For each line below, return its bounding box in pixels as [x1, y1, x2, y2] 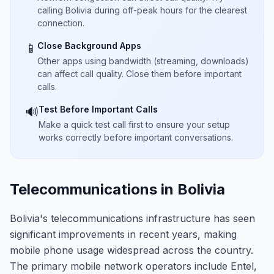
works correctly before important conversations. [39, 132, 233, 143]
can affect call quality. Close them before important [37, 68, 242, 79]
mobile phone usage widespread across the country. [10, 244, 253, 256]
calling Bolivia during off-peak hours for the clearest [37, 5, 247, 15]
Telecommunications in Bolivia [10, 180, 225, 198]
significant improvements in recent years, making [10, 228, 237, 240]
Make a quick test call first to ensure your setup [39, 119, 230, 130]
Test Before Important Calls [39, 104, 158, 114]
